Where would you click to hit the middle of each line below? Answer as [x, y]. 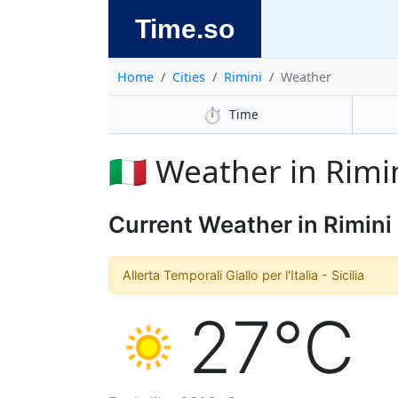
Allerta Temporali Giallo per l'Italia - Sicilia [243, 275]
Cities [189, 77]
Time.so [185, 28]
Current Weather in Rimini [250, 224]
